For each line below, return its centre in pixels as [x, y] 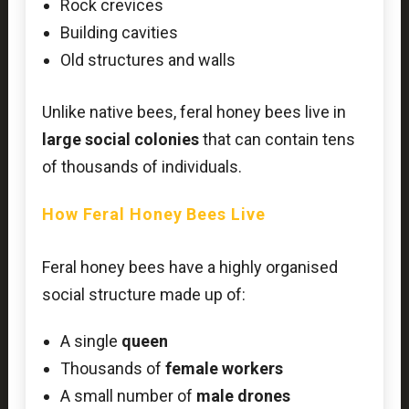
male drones [243, 396]
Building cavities [119, 33]
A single [90, 341]
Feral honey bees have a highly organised [189, 267]
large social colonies [120, 140]
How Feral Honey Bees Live [153, 214]
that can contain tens [277, 140]
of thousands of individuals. [142, 167]
